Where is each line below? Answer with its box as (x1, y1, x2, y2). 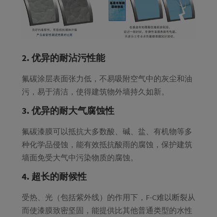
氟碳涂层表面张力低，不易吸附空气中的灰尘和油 (21, 74, 192, 84)
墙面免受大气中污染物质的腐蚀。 (21, 153, 138, 163)
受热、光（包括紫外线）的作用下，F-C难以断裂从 (21, 192, 195, 202)
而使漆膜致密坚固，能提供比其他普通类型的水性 (21, 205, 192, 216)
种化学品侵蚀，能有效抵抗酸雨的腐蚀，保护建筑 (21, 139, 192, 150)
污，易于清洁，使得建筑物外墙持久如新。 (21, 87, 169, 97)
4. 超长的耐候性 (21, 170, 87, 183)
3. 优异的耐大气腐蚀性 (21, 105, 114, 117)
